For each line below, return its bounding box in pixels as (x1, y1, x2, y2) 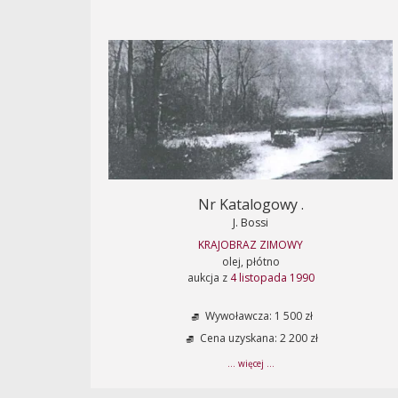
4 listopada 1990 (229, 270, 314, 285)
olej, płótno (221, 254, 280, 269)
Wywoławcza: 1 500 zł (203, 308, 313, 324)
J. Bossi (233, 215, 268, 230)
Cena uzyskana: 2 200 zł (197, 330, 318, 346)
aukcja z (187, 270, 230, 285)
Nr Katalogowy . (197, 195, 304, 214)
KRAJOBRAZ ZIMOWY (198, 237, 303, 252)
